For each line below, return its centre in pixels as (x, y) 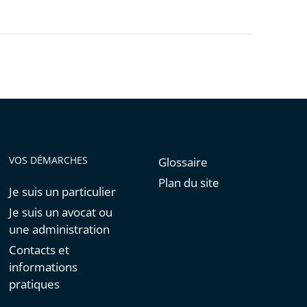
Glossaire (183, 162)
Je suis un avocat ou (61, 212)
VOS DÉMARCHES (49, 160)
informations (44, 267)
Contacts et (39, 250)
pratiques (35, 284)
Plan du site (188, 183)
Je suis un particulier (63, 192)
